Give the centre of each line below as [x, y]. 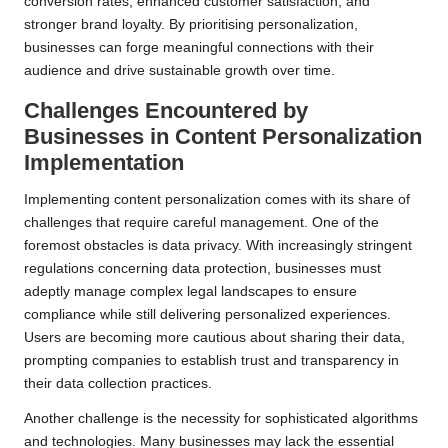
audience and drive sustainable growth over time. [179, 70]
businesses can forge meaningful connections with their [199, 47]
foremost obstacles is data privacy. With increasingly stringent [218, 245]
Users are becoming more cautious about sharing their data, [214, 337]
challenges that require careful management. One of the [201, 222]
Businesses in [99, 136]
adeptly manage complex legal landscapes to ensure [190, 291]
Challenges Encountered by [166, 110]
